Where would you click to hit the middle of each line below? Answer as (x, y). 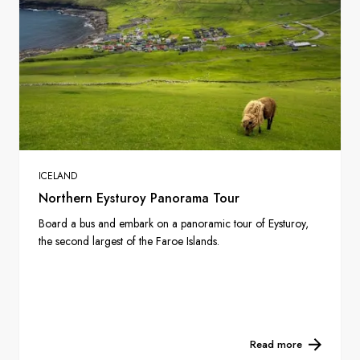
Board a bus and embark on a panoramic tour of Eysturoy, (174, 224)
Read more (276, 345)
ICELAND (58, 176)
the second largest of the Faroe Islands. (129, 241)
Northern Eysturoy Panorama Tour (139, 198)
